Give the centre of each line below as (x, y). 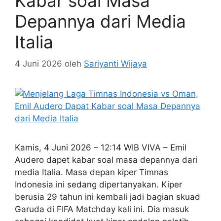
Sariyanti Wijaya (115, 64)
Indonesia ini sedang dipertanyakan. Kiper (98, 184)
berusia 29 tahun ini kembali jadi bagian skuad (108, 197)
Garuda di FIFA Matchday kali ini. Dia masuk (102, 209)
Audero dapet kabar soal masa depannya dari (106, 160)
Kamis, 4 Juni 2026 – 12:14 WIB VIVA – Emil (101, 147)
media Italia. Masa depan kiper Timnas (92, 172)
